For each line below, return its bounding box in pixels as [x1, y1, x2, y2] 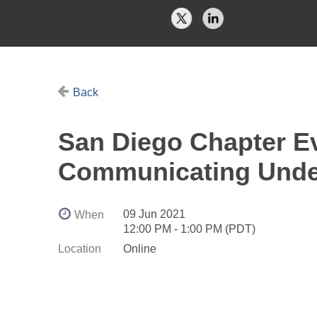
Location [58, 242, 101, 255]
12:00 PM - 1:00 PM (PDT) [123, 222, 255, 235]
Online [123, 242, 156, 255]
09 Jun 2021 [123, 207, 185, 220]
